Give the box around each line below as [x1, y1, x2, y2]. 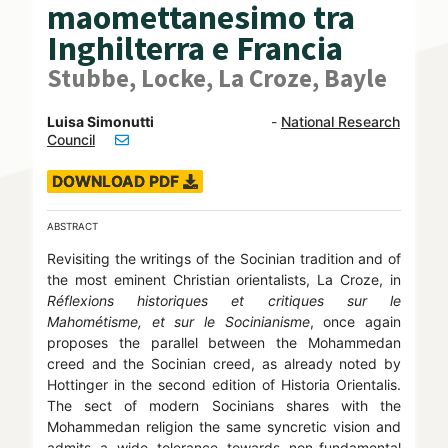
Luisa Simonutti [46, 113, 154, 131]
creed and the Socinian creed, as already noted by [46, 355, 402, 373]
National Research [280, 113, 400, 131]
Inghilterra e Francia [46, 27, 343, 70]
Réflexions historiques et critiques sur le [46, 292, 402, 310]
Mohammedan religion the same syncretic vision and [46, 418, 402, 436]
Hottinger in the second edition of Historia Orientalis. [46, 376, 402, 394]
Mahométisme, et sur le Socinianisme [46, 313, 310, 331]
